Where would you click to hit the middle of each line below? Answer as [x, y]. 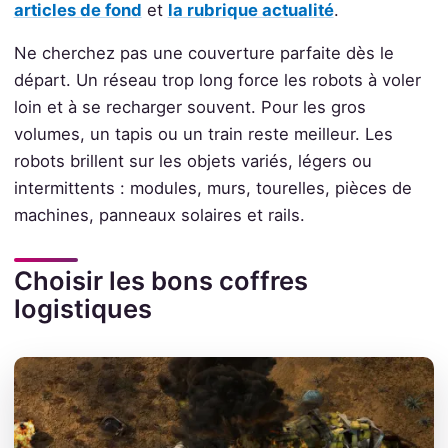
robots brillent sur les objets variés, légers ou [192, 161]
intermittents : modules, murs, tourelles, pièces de [212, 188]
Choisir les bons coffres [160, 281]
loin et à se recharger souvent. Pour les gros [189, 107]
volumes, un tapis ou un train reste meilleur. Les [203, 134]
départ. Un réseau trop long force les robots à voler [217, 80]
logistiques [82, 309]
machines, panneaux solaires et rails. [159, 215]
